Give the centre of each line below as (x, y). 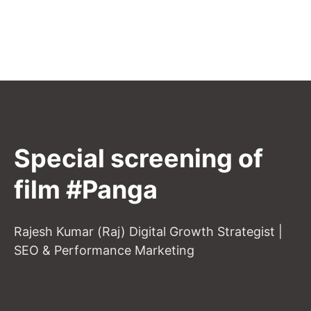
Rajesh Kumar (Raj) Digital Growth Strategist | (148, 232)
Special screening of (138, 158)
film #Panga (86, 190)
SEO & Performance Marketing (104, 250)
